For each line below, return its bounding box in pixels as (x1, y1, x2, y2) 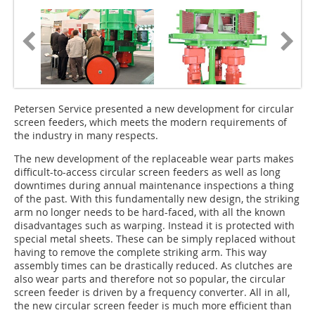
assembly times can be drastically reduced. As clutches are (14, 259, 292, 273)
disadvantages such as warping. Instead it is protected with (14, 219, 295, 233)
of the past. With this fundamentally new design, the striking (14, 192, 300, 206)
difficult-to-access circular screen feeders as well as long (14, 165, 281, 179)
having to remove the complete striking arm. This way (14, 245, 266, 259)
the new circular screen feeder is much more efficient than (14, 299, 292, 313)
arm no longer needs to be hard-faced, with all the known (14, 205, 285, 219)
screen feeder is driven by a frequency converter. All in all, (14, 285, 290, 300)
